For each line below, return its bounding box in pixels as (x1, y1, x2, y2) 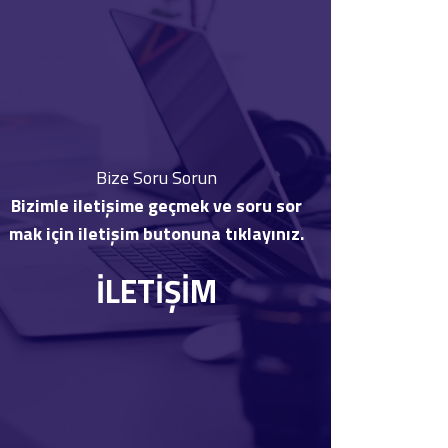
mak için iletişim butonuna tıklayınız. (8, 220, 304, 248)
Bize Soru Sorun (95, 164, 217, 192)
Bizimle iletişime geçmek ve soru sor (10, 192, 302, 220)
